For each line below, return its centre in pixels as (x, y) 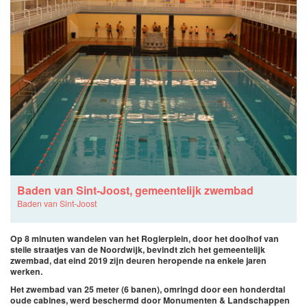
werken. (26, 271)
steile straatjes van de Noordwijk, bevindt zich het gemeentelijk (138, 249)
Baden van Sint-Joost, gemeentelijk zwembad (135, 190)
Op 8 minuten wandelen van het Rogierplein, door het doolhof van (145, 238)
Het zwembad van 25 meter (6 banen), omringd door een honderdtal (148, 289)
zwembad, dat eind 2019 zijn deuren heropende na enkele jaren (138, 260)
